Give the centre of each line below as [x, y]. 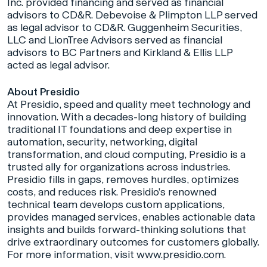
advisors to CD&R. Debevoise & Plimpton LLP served [132, 15]
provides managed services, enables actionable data [131, 217]
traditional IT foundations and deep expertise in [119, 130]
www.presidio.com [180, 255]
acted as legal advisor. [58, 65]
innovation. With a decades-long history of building [127, 117]
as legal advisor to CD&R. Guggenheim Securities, [125, 28]
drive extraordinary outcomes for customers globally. [133, 242]
